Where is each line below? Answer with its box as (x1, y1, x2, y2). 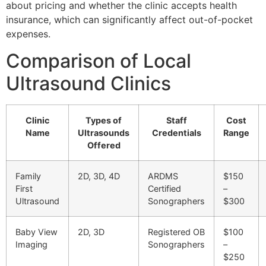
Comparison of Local (6, 49, 191, 72)
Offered (87, 140, 121, 150)
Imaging (15, 239, 47, 249)
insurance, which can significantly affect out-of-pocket (6, 14, 253, 26)
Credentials (151, 127, 201, 138)
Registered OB (148, 226, 205, 237)
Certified (148, 183, 181, 194)
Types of (85, 115, 122, 125)
